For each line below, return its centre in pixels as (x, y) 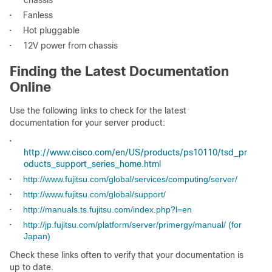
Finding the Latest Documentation (119, 71)
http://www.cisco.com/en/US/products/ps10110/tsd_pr (135, 152)
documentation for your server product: (87, 123)
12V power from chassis (70, 46)
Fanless (38, 15)
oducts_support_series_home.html (92, 164)
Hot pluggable (51, 30)
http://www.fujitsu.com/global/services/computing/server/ (130, 179)
